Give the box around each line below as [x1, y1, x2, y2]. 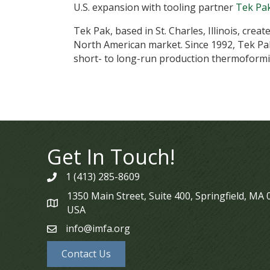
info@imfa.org [66, 222, 130, 235]
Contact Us [61, 247, 111, 260]
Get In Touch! [47, 143, 175, 171]
